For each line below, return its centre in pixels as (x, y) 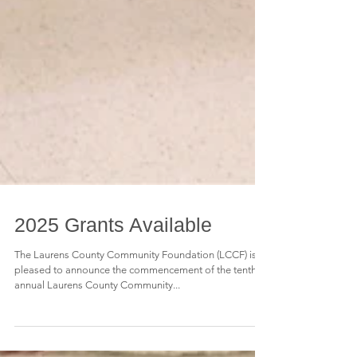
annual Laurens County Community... (97, 342)
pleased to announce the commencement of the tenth (135, 327)
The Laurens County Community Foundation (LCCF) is (135, 312)
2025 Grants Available (113, 282)
